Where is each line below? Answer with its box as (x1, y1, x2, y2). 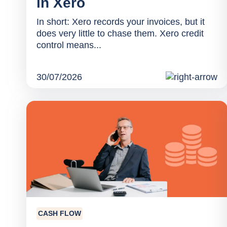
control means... (36, 40, 101, 51)
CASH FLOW (38, 209, 81, 218)
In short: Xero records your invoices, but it (36, 17, 205, 27)
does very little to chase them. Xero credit (36, 28, 204, 39)
